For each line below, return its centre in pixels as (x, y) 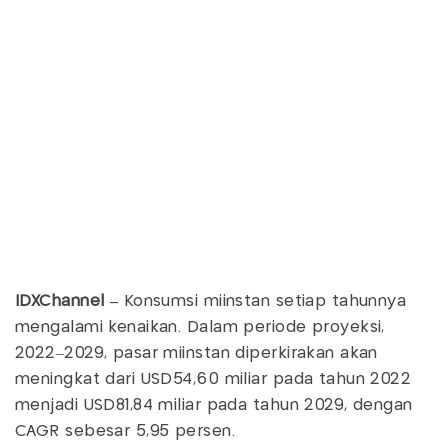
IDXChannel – (67, 302)
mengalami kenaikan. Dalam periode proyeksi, (200, 328)
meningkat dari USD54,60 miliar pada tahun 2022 (213, 380)
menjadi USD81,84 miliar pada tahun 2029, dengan (214, 406)
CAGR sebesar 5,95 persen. (125, 432)
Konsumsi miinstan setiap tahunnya (262, 302)
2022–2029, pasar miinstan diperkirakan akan (196, 354)
